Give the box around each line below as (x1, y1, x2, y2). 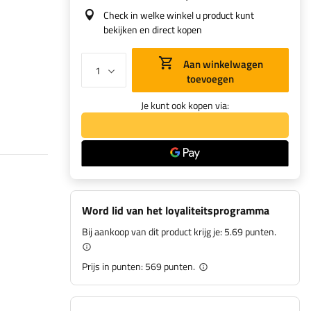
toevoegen (187, 70, 234, 87)
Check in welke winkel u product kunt (103, 8, 254, 22)
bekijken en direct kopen (103, 22, 202, 37)
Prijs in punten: (82, 259, 145, 274)
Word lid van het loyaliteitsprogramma (82, 202, 269, 219)
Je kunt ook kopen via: (141, 98, 229, 112)
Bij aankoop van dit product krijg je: (82, 224, 224, 239)
